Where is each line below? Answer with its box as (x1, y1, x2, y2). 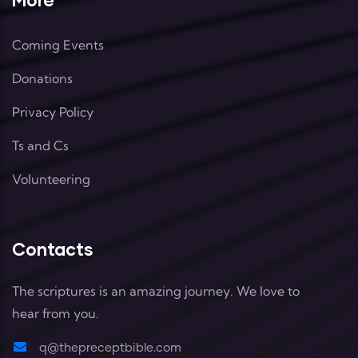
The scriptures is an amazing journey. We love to (12, 282, 300, 299)
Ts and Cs (12, 137, 69, 153)
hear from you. (12, 304, 99, 321)
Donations (12, 70, 73, 86)
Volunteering (12, 170, 90, 187)
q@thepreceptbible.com (36, 341, 181, 354)
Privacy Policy (12, 103, 93, 120)
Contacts (12, 237, 93, 260)
